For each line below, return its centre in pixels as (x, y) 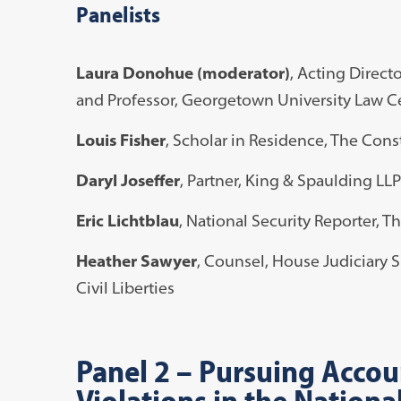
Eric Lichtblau (127, 220)
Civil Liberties (125, 287)
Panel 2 (126, 370)
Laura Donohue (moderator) (183, 73)
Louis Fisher (120, 140)
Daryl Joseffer (128, 180)
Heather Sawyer (136, 260)
